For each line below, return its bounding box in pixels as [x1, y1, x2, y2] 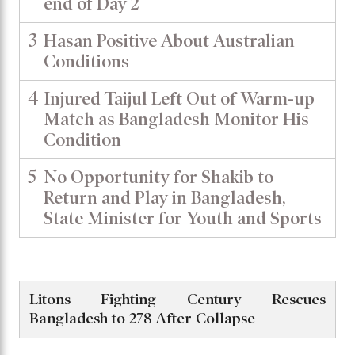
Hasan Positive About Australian [44, 30, 295, 51]
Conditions [44, 51, 129, 71]
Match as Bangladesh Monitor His [44, 109, 309, 129]
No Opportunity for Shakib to [44, 166, 273, 187]
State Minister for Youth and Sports [44, 208, 322, 228]
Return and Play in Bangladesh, [44, 187, 286, 208]
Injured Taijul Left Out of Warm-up [44, 88, 315, 109]
